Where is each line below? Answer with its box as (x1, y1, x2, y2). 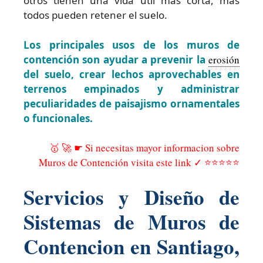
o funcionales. (23, 111, 93, 125)
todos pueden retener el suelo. (23, 8, 167, 22)
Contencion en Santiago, (23, 231, 240, 261)
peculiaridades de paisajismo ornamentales (23, 96, 240, 110)
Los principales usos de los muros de (23, 38, 240, 52)
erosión (208, 52, 240, 66)
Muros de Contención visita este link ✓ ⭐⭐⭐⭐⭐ (39, 156, 240, 170)
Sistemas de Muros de (23, 206, 240, 237)
